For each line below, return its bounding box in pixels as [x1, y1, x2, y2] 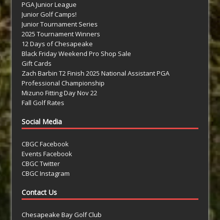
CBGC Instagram [22, 169, 70, 178]
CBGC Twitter [22, 159, 60, 168]
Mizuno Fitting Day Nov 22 [22, 88, 97, 98]
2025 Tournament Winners [22, 29, 100, 39]
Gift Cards [22, 59, 52, 68]
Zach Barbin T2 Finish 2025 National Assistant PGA [22, 69, 169, 78]
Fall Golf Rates [22, 98, 64, 108]
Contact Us [22, 188, 57, 197]
